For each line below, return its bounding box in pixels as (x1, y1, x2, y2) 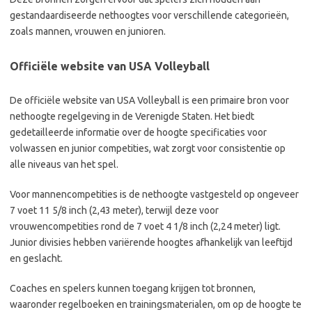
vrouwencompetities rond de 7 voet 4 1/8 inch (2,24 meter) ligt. (10, 220, 281, 232)
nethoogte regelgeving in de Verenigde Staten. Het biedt (10, 110, 254, 122)
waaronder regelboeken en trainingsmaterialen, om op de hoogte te (10, 298, 302, 310)
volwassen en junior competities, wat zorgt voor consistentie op (10, 142, 286, 154)
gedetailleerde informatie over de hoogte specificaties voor (10, 126, 267, 138)
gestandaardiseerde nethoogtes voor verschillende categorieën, (10, 9, 289, 21)
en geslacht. (10, 252, 63, 264)
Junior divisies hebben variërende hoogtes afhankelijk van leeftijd (10, 236, 292, 248)
